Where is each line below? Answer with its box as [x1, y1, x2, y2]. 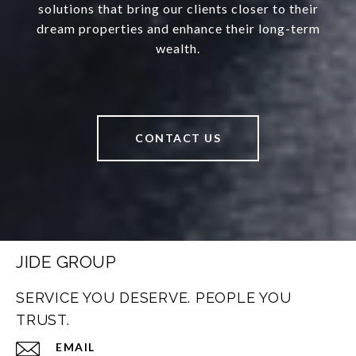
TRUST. [16, 311, 70, 328]
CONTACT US [135, 131, 221, 145]
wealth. [156, 41, 200, 56]
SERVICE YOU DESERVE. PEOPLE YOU [16, 289, 292, 306]
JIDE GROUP [16, 252, 116, 272]
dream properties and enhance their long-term [36, 21, 320, 36]
